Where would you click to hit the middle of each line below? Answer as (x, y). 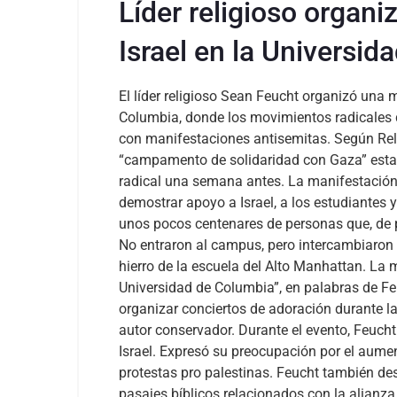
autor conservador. (177, 330)
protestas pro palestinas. (196, 373)
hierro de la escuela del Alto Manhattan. (242, 266)
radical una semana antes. (202, 181)
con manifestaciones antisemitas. (225, 139)
